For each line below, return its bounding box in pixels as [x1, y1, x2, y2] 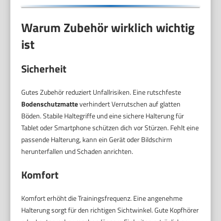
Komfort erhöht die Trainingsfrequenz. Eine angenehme [21, 193, 183, 204]
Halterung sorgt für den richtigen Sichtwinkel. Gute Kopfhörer [21, 205, 199, 216]
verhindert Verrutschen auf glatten [78, 99, 181, 110]
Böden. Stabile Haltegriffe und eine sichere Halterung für [21, 110, 184, 121]
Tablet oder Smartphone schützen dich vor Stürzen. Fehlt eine [21, 122, 199, 133]
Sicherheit [21, 61, 67, 77]
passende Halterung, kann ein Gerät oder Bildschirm [21, 134, 173, 145]
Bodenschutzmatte [21, 99, 78, 110]
